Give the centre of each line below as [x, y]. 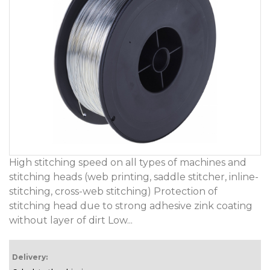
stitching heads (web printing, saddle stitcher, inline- [134, 177]
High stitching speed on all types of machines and [128, 162]
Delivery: [30, 257]
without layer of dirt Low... [71, 220]
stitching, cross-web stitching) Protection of [113, 191]
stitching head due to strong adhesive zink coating [131, 206]
